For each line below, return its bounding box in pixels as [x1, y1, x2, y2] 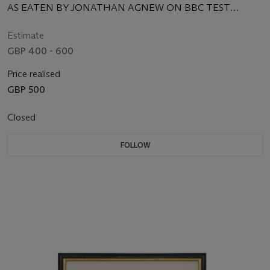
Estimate [7, 29, 44, 41]
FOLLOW [120, 140, 150, 149]
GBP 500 [7, 83, 45, 95]
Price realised [7, 67, 60, 80]
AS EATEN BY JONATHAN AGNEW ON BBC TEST [7, 1, 230, 13]
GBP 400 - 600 [7, 45, 74, 57]
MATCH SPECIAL [7, 14, 84, 27]
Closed [7, 111, 38, 123]
